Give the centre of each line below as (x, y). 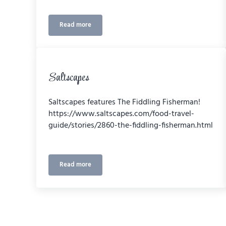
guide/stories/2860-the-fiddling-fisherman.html (131, 126)
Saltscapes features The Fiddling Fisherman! (124, 103)
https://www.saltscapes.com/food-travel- (121, 114)
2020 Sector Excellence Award (118, 28)
